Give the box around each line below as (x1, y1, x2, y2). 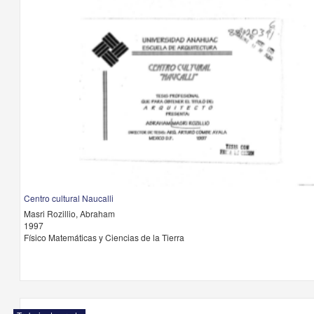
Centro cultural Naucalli (23, 192, 114, 204)
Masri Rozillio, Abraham (23, 207, 115, 219)
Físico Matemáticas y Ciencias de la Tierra (23, 231, 184, 243)
